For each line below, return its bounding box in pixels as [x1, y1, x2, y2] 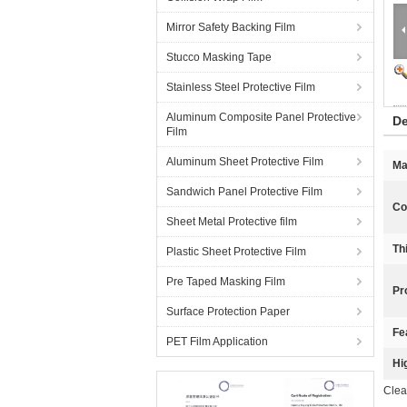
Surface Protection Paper [166, 305, 290, 318]
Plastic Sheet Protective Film [166, 245, 306, 258]
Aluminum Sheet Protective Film [166, 155, 323, 168]
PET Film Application [166, 335, 268, 348]
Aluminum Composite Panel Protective [166, 111, 356, 124]
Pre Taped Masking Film [166, 275, 285, 288]
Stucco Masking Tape [166, 51, 272, 64]
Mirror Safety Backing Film [166, 21, 295, 34]
